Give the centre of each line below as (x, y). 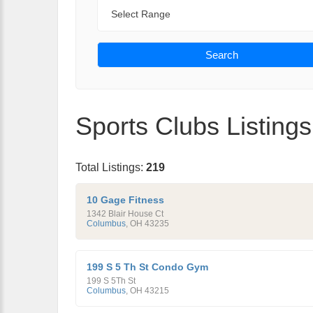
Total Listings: (111, 167)
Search (222, 55)
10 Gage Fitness (125, 200)
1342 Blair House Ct (125, 214)
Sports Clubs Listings (194, 126)
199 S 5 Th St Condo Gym (147, 267)
